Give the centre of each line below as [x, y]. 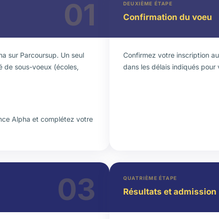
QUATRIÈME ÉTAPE [150, 178]
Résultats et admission [170, 192]
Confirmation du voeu [168, 17]
